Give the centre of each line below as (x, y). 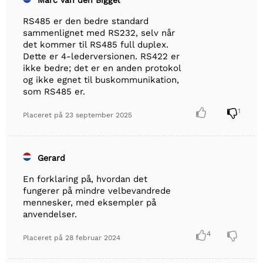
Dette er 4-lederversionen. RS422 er (101, 57)
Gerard (51, 158)
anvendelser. (50, 214)
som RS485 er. (54, 92)
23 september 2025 (99, 115)
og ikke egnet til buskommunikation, (101, 80)
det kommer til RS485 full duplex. (96, 45)
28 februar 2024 (93, 237)
